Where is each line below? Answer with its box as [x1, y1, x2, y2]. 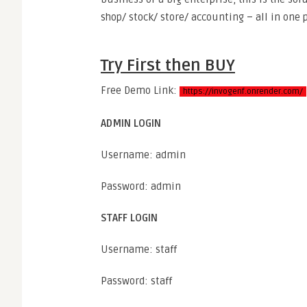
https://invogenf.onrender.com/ [183, 86, 303, 97]
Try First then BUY [101, 56, 235, 75]
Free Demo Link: [101, 84, 180, 97]
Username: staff [101, 243, 177, 256]
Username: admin [101, 149, 186, 161]
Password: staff [101, 275, 172, 287]
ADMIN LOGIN [101, 117, 161, 130]
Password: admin [101, 180, 181, 193]
